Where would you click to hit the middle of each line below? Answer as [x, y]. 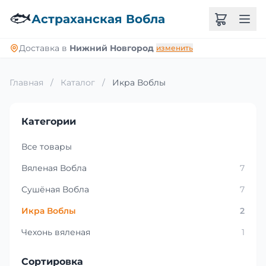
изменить [175, 48]
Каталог [78, 83]
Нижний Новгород [112, 48]
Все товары [47, 147]
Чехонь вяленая [56, 232]
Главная [26, 83]
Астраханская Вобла [98, 19]
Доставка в [44, 48]
